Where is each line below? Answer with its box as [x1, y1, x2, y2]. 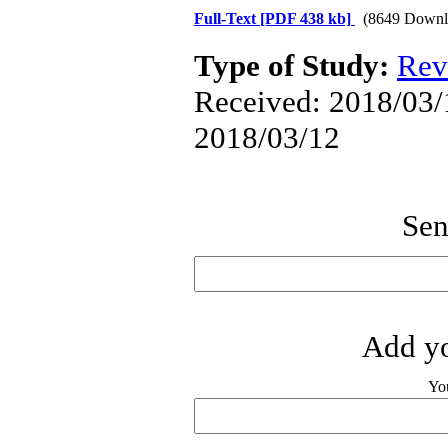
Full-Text [194, 10, 260, 27]
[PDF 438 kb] [260, 10, 351, 27]
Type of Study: [194, 48, 397, 83]
